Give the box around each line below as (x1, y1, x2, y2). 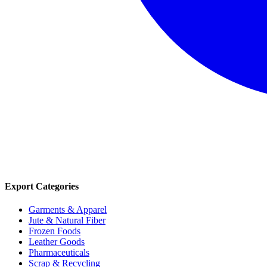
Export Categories (5, 181, 79, 191)
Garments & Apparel (29, 204, 107, 215)
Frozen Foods (29, 226, 80, 237)
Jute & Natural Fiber (29, 215, 105, 226)
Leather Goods (29, 237, 85, 247)
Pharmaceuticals (29, 247, 89, 258)
